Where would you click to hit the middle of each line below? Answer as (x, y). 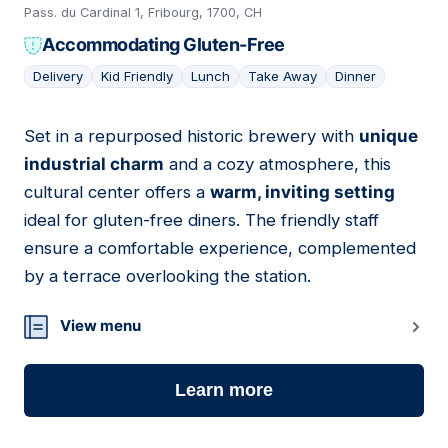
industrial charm (94, 164)
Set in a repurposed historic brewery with (191, 136)
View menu (100, 326)
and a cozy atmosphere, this (277, 164)
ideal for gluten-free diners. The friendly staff (201, 220)
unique (388, 136)
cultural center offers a (117, 192)
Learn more (224, 390)
